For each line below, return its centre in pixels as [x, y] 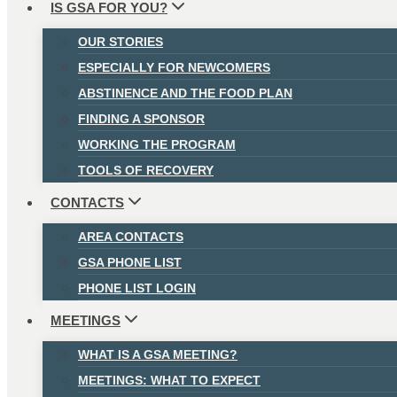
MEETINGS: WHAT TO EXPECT [169, 380]
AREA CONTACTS [131, 236]
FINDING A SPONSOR [141, 118]
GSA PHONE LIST [130, 262]
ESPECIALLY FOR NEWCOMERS [174, 67]
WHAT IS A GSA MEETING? [158, 354]
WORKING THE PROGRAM [157, 144]
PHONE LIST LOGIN [137, 288]
